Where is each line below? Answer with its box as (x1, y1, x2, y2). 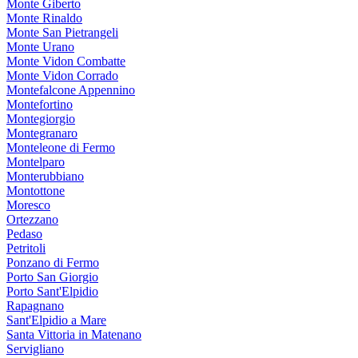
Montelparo (6, 155, 65, 169)
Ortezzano (6, 213, 58, 227)
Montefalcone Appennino (6, 83, 135, 97)
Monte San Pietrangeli (6, 26, 118, 40)
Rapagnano (6, 299, 64, 313)
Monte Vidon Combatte (6, 54, 125, 69)
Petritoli (6, 241, 46, 256)
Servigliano (6, 342, 64, 356)
